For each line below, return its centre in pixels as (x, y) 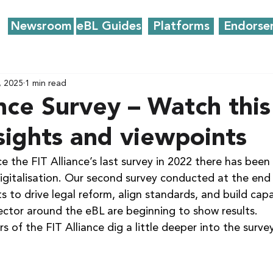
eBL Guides (109, 26)
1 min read (46, 83)
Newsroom (41, 26)
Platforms (181, 26)
